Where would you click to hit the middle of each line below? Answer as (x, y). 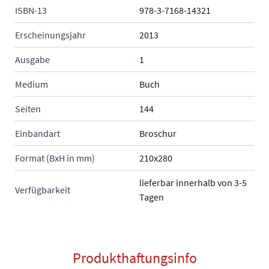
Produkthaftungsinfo (134, 258)
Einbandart (38, 134)
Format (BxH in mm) (55, 158)
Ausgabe (32, 60)
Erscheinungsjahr (50, 35)
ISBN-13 (31, 11)
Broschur (158, 134)
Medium (32, 84)
